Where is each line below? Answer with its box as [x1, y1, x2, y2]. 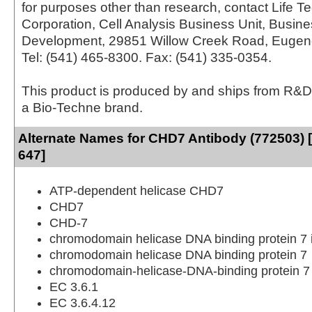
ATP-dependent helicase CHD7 [49, 183, 224, 198]
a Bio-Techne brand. [22, 100, 143, 115]
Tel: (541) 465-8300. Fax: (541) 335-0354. [22, 49, 272, 65]
